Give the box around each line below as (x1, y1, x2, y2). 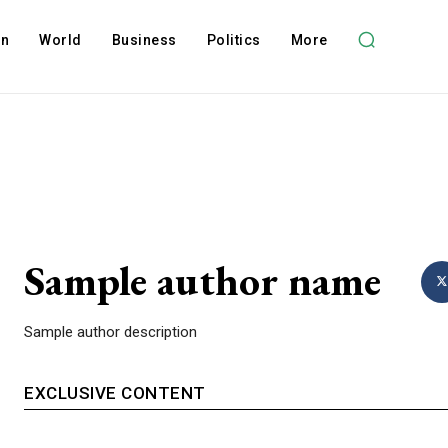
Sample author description (24, 323, 197, 342)
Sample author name (24, 252, 381, 308)
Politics (206, 32, 261, 48)
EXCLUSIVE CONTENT (24, 383, 206, 404)
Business (111, 32, 177, 48)
